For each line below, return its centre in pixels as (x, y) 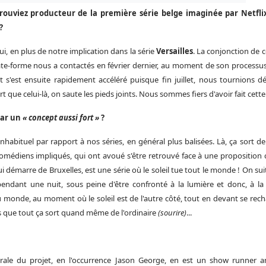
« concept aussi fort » (61, 117)
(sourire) (172, 212)
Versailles (174, 51)
